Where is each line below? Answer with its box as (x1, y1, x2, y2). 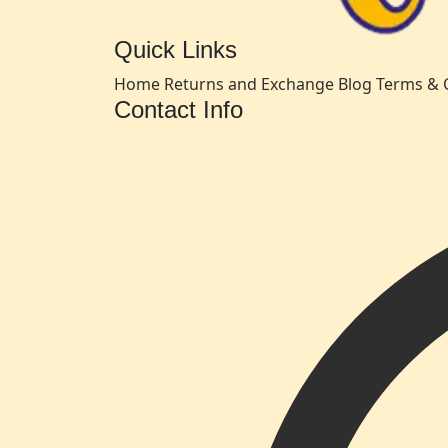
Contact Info (114, 95, 243, 123)
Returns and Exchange (164, 72, 334, 95)
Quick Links (114, 35, 237, 63)
